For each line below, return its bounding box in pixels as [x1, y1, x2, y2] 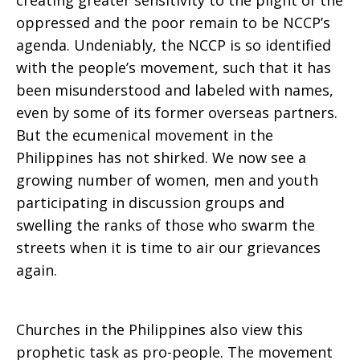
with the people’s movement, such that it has [16, 58, 331, 77]
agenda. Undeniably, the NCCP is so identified [16, 35, 331, 55]
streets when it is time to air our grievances [16, 238, 321, 257]
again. [16, 260, 57, 280]
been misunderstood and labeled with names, [16, 80, 333, 100]
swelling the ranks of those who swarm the [16, 215, 315, 235]
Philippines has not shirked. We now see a [16, 148, 306, 167]
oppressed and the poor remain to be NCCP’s [16, 13, 330, 32]
